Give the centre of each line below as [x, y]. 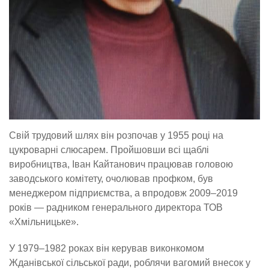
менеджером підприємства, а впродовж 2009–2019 [123, 193]
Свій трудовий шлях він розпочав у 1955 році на [116, 135]
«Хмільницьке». [44, 222]
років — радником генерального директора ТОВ [116, 207]
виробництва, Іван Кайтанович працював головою [121, 164]
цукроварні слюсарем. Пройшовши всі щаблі [109, 150]
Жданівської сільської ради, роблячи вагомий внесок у [130, 262]
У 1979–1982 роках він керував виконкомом [107, 248]
